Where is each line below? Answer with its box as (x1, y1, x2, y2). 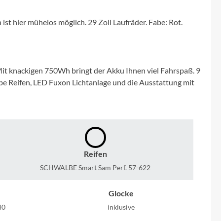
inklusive (108, 202, 135, 211)
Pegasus (6, 51, 45, 62)
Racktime (6, 107, 50, 117)
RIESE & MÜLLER (6, 134, 83, 145)
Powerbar (6, 79, 50, 89)
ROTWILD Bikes (6, 162, 78, 172)
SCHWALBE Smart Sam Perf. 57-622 (40, 163, 151, 172)
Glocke (109, 188, 134, 198)
